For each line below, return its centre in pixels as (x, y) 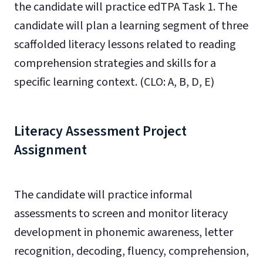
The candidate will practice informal (103, 195)
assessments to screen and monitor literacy (121, 214)
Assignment (50, 150)
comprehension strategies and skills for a (115, 63)
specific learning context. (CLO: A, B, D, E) (114, 82)
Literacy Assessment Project (100, 131)
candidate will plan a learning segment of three (131, 26)
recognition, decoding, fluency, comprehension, (131, 251)
